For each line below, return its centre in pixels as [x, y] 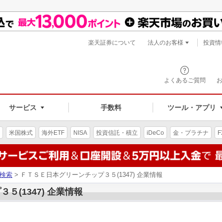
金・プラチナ [191, 133]
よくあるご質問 [185, 80]
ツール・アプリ [192, 107]
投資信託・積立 [117, 133]
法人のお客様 [166, 43]
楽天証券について [112, 43]
